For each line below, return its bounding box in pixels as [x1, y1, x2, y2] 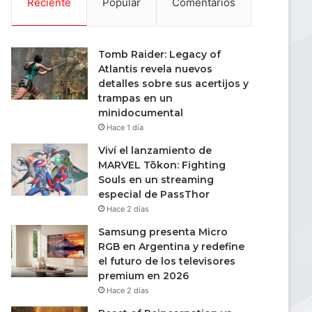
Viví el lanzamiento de [98, 144, 212, 157]
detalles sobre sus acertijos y [98, 77, 249, 90]
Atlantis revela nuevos [98, 63, 212, 75]
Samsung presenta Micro [98, 226, 228, 238]
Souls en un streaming [98, 173, 214, 186]
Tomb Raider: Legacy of [98, 48, 221, 61]
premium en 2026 [98, 270, 189, 282]
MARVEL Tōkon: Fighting [98, 159, 226, 171]
